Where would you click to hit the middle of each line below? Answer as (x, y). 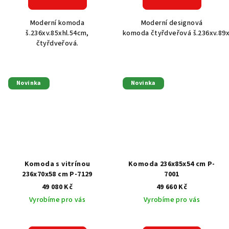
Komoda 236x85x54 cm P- (172, 164)
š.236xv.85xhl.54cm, (57, 33)
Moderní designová (172, 23)
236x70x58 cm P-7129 (57, 175)
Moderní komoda (57, 23)
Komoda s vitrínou (57, 164)
